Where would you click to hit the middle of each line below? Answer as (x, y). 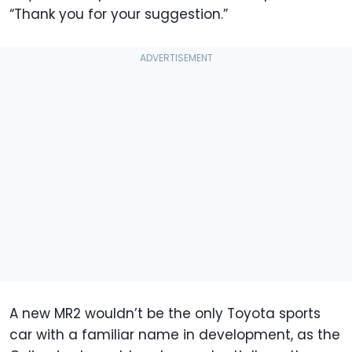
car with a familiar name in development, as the (175, 334)
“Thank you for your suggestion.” (119, 14)
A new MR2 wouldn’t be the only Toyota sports (165, 313)
